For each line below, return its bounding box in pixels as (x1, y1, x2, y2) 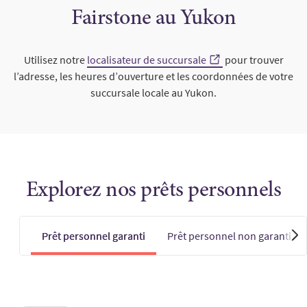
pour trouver (222, 52, 284, 66)
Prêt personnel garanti (42, 228, 145, 243)
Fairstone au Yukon (71, 8, 236, 30)
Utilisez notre (23, 52, 87, 66)
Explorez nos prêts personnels (25, 180, 282, 202)
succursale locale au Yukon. (90, 85, 217, 99)
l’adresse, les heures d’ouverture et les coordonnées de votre (14, 69, 293, 83)
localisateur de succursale (86, 52, 206, 66)
